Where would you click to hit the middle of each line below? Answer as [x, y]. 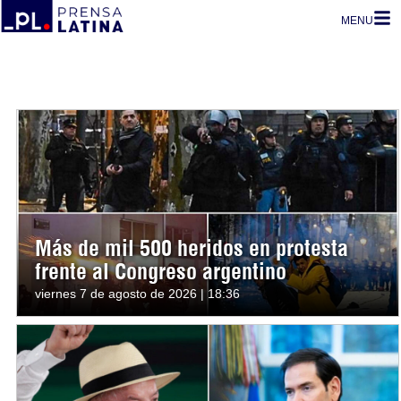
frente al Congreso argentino [161, 272]
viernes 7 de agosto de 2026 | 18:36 [137, 293]
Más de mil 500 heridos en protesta [192, 248]
